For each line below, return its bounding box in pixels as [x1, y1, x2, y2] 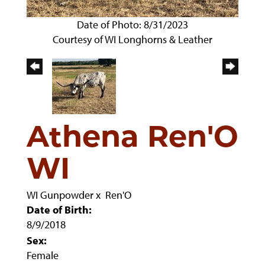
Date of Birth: [27, 203, 92, 217]
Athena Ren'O [27, 125, 238, 154]
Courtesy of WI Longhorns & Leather [53, 33, 212, 47]
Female [27, 248, 59, 263]
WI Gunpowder [27, 188, 93, 202]
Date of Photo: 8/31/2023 [77, 18, 188, 32]
